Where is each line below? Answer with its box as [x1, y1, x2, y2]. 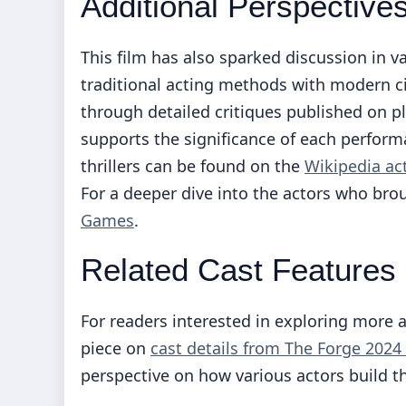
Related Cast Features [81, 252, 396, 288]
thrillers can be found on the [81, 155, 304, 178]
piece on [81, 337, 150, 360]
